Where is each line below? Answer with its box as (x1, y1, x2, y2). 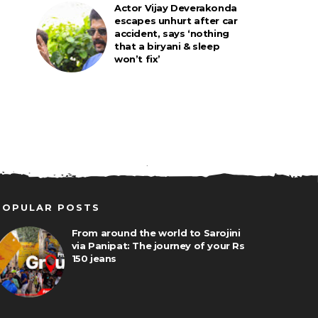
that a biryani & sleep (114, 40, 220, 52)
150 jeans (71, 252, 116, 264)
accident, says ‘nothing (114, 27, 229, 39)
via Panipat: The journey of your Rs (71, 239, 245, 251)
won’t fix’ (114, 53, 160, 65)
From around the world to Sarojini (71, 226, 241, 238)
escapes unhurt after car (114, 14, 238, 26)
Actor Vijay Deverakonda (114, 1, 237, 13)
